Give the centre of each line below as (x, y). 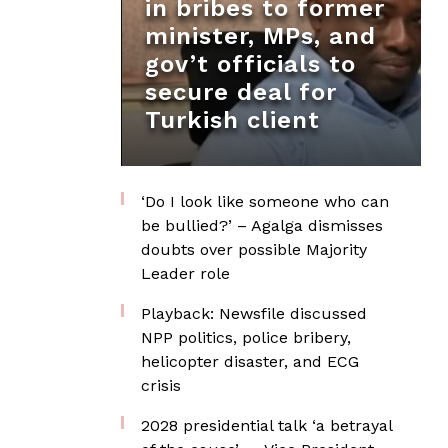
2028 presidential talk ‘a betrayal (266, 425)
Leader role (185, 273)
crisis (161, 385)
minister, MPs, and (260, 36)
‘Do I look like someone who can (265, 201)
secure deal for (241, 92)
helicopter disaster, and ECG (250, 361)
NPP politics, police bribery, (246, 337)
